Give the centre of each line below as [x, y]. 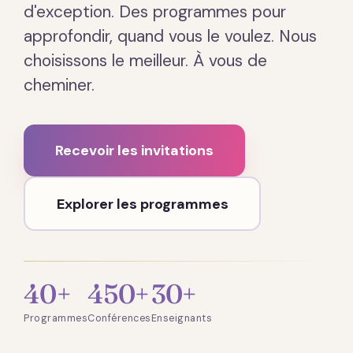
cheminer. [59, 85]
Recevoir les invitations [134, 150]
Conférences [119, 318]
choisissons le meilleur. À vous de [145, 61]
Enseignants [181, 318]
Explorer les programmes [142, 204]
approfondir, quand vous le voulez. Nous [170, 36]
